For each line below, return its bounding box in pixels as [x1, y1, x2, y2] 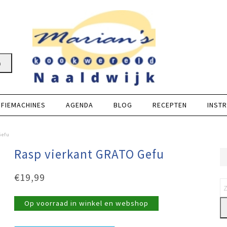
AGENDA [66, 100, 93, 109]
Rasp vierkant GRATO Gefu [14, 146, 165, 162]
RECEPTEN [153, 100, 187, 109]
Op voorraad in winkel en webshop [24, 199, 149, 208]
